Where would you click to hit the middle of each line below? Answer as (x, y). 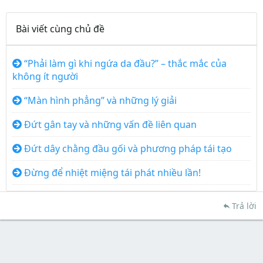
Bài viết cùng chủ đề (60, 29)
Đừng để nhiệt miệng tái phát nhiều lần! (112, 173)
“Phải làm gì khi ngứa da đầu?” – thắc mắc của (125, 63)
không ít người (45, 76)
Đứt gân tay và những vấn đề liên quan (110, 124)
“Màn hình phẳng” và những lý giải (100, 100)
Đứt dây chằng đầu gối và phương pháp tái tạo (128, 149)
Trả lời (244, 206)
